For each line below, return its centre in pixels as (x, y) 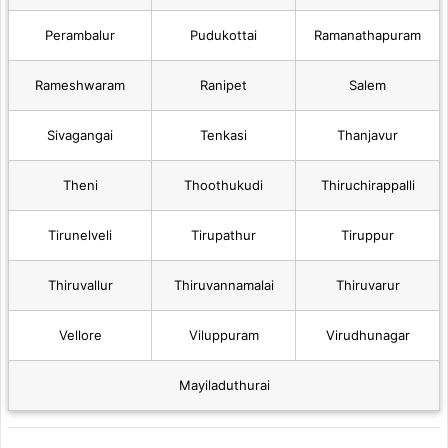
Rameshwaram (80, 84)
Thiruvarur (367, 284)
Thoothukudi (223, 184)
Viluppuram (223, 334)
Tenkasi (223, 134)
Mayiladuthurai (224, 384)
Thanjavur (367, 134)
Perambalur (80, 34)
